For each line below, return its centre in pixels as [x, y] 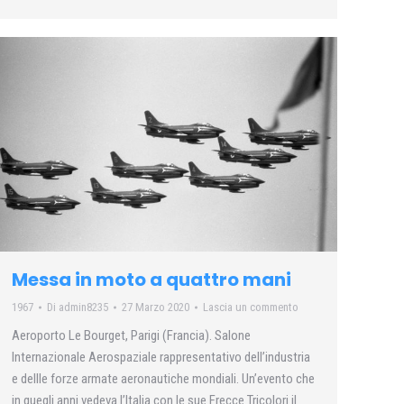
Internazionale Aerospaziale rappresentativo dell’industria [161, 357]
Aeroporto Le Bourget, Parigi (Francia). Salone [131, 335]
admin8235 [83, 307]
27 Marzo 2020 [156, 307]
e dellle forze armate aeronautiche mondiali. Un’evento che [163, 378]
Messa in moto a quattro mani [151, 279]
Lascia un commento [251, 307]
